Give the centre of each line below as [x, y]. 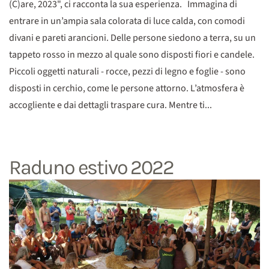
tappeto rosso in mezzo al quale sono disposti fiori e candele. [132, 55]
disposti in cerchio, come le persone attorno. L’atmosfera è [127, 88]
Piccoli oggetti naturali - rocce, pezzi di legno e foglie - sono [127, 71]
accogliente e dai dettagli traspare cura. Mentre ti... [110, 105]
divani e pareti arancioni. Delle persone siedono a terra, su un [132, 38]
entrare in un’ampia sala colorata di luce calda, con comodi [127, 21]
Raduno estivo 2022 [92, 168]
